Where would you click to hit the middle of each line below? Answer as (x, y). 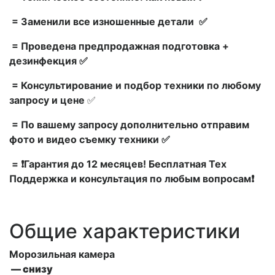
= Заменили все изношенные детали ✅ (108, 21)
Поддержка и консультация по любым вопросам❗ (132, 178)
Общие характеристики (125, 231)
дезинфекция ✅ (48, 60)
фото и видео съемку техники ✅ (90, 139)
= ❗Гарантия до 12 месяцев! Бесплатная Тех (118, 164)
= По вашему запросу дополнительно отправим (129, 124)
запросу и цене (48, 100)
